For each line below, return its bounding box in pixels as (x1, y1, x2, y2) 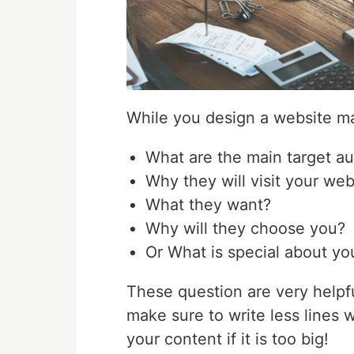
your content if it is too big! (126, 330, 329, 349)
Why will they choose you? (145, 219, 345, 239)
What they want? (145, 195, 271, 215)
